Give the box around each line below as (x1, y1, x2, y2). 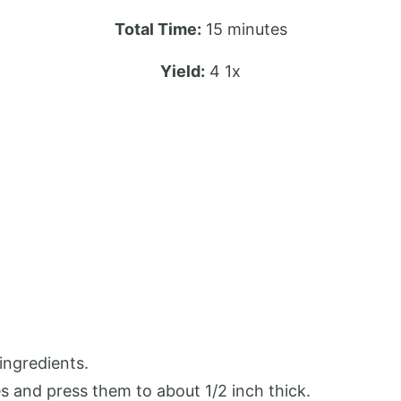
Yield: (160, 62, 205, 81)
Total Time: (114, 20, 201, 39)
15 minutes (205, 20, 287, 39)
